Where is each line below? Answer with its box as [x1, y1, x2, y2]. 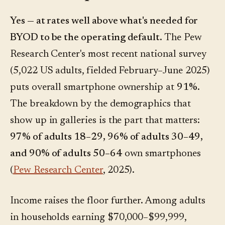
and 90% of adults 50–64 [10, 149, 122, 159]
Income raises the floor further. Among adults [10, 196, 206, 206]
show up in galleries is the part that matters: [10, 116, 200, 126]
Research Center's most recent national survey [10, 49, 207, 60]
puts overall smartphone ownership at [10, 82, 177, 93]
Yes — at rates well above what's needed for [10, 16, 198, 27]
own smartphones [122, 149, 201, 159]
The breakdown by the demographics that [10, 99, 191, 109]
